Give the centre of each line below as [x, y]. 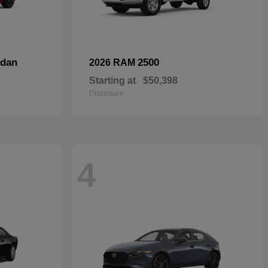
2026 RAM [113, 62]
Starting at [112, 80]
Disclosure [106, 93]
